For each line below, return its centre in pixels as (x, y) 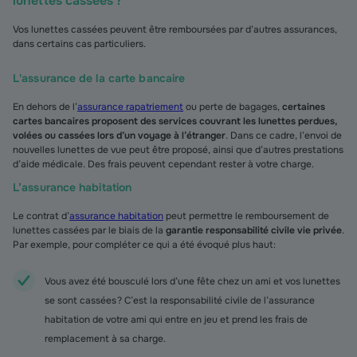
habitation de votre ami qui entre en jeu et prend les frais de (176, 320)
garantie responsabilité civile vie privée (254, 230)
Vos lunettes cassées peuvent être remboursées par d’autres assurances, (175, 29)
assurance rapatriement (130, 107)
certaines (304, 107)
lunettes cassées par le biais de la (89, 230)
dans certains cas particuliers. (79, 44)
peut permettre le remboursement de (246, 216)
